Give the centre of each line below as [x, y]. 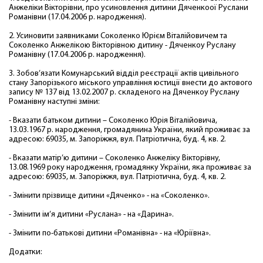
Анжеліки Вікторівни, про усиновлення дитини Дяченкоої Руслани [129, 8]
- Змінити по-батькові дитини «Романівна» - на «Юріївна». [110, 233]
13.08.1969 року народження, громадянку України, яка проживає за [130, 168]
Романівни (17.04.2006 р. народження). [77, 17]
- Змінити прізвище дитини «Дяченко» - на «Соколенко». [109, 196]
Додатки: [26, 252]
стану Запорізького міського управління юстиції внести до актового [131, 83]
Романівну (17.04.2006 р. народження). [77, 55]
